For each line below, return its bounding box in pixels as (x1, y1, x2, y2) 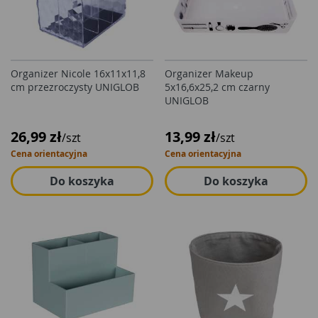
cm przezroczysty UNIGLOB (11, 80, 139, 94)
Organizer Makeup (165, 67, 253, 80)
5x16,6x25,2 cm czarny (165, 80, 270, 94)
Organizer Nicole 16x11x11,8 (11, 67, 146, 80)
